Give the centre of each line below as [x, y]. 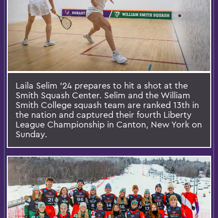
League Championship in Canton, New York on [109, 124]
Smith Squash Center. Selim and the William [103, 95]
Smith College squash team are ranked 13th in [107, 105]
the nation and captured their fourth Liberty [104, 114]
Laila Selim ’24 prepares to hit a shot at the [102, 85]
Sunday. [31, 134]
